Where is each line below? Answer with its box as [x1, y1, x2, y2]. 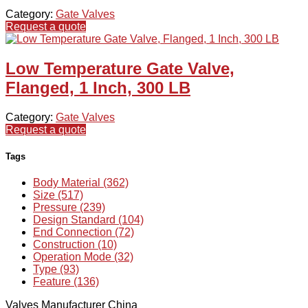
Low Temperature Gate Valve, [5, 58, 234, 78]
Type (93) [33, 263, 79, 275]
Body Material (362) [33, 176, 129, 188]
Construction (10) [33, 238, 117, 250]
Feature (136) [33, 275, 99, 287]
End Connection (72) [33, 225, 134, 238]
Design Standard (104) [33, 213, 144, 225]
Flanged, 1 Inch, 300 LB [5, 78, 190, 97]
